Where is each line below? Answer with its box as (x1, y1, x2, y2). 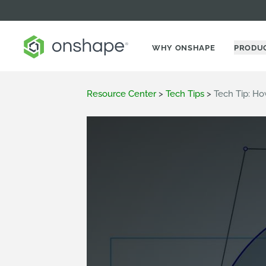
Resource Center (87, 88, 157, 99)
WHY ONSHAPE (152, 43, 216, 52)
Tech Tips (166, 88, 205, 99)
